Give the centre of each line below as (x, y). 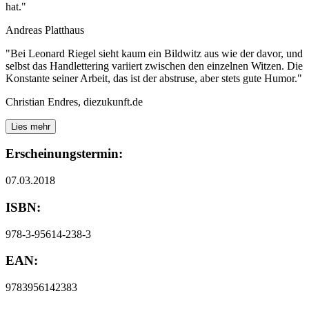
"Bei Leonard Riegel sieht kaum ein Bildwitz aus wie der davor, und (154, 53)
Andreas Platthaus (45, 30)
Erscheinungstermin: (64, 154)
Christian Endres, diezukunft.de (74, 101)
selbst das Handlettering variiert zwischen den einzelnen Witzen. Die (154, 66)
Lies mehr (31, 126)
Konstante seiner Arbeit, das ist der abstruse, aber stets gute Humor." (154, 78)
